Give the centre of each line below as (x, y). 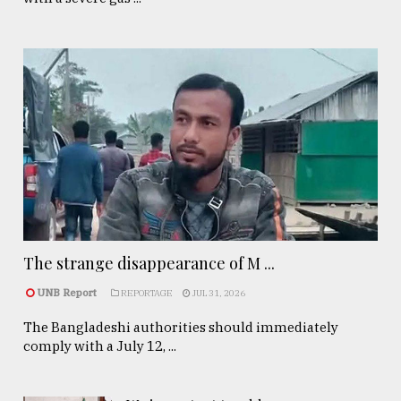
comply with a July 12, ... (100, 346)
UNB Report (68, 292)
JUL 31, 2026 (218, 293)
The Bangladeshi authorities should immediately (181, 327)
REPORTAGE (146, 293)
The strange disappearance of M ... (149, 263)
